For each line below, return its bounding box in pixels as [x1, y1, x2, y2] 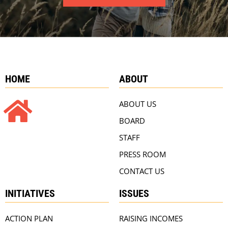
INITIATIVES [5, 187, 55, 200]
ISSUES [119, 187, 149, 200]
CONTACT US [119, 166, 164, 177]
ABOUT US [119, 99, 156, 109]
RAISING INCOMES [119, 213, 183, 224]
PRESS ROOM [119, 149, 166, 160]
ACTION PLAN [5, 213, 53, 224]
